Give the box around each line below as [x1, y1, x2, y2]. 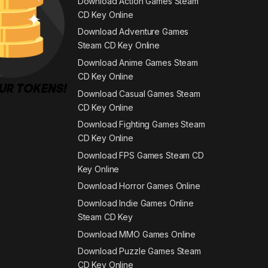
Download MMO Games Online [77, 229, 196, 239]
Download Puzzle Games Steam [77, 246, 201, 257]
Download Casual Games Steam [77, 88, 200, 99]
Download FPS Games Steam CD [77, 150, 204, 160]
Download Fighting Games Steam [77, 119, 205, 130]
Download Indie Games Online [77, 198, 194, 209]
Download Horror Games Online [77, 181, 200, 191]
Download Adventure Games [77, 26, 189, 37]
